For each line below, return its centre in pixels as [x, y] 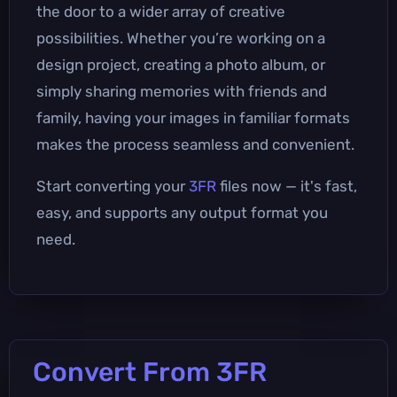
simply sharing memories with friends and [182, 91]
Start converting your [113, 186]
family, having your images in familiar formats [193, 117]
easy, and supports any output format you [182, 212]
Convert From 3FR [150, 372]
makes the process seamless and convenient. [195, 144]
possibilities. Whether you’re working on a [181, 38]
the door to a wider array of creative [161, 11]
